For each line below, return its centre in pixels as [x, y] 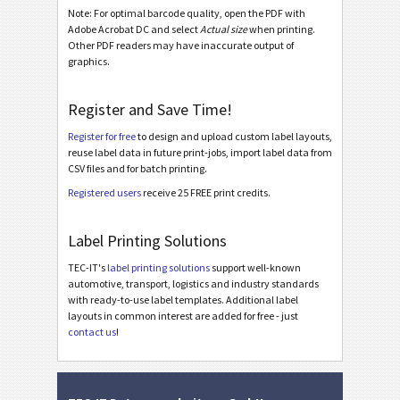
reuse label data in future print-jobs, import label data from [200, 152]
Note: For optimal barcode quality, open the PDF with [187, 12]
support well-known [255, 268]
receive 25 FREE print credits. [206, 193]
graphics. [89, 61]
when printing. [281, 29]
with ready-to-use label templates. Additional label [183, 300]
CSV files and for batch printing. [137, 168]
